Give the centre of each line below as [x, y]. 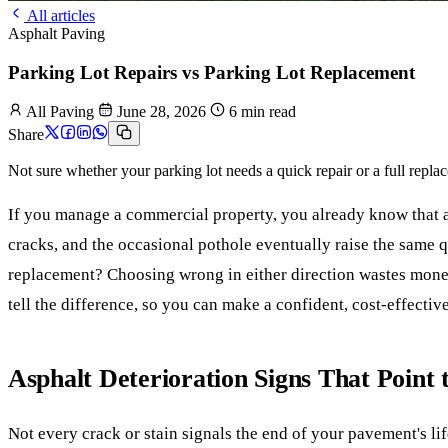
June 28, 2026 [161, 112]
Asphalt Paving [56, 33]
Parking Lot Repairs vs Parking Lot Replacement [211, 72]
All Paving [60, 112]
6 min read [260, 112]
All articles [59, 15]
